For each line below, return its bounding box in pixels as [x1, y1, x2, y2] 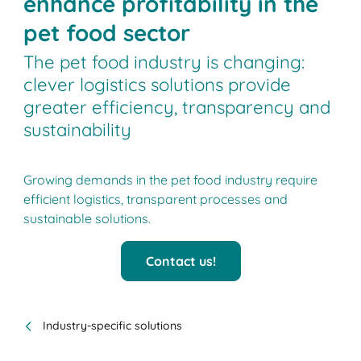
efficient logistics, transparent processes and [23, 191, 288, 208]
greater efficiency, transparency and [23, 96, 331, 119]
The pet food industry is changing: [23, 51, 305, 74]
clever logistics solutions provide [23, 73, 292, 97]
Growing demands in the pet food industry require [23, 172, 318, 189]
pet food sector [23, 18, 191, 47]
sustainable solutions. [23, 210, 151, 227]
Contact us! [145, 252, 216, 269]
